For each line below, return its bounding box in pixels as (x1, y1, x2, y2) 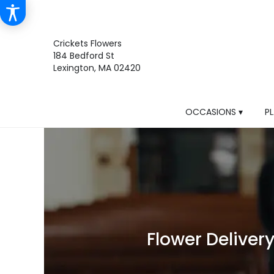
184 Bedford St (53, 50, 114, 62)
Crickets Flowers (53, 37, 122, 50)
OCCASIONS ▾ (185, 105, 243, 118)
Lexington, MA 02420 (53, 62, 141, 75)
